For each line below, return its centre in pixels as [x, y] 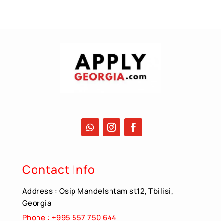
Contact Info [58, 169]
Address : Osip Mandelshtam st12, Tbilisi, [98, 191]
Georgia [37, 203]
